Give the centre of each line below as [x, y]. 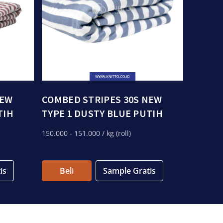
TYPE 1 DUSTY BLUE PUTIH [102, 113]
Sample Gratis [129, 171]
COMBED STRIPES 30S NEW [102, 99]
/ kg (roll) [115, 133]
